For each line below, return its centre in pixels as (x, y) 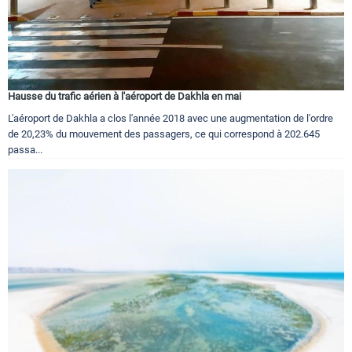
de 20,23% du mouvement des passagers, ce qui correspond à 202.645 (164, 134)
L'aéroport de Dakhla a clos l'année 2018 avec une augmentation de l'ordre (170, 118)
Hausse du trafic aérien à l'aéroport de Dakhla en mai (125, 96)
